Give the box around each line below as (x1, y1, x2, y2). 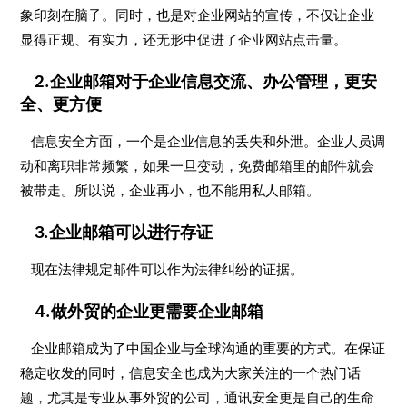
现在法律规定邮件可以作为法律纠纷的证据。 (20, 262, 304, 277)
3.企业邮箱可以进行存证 (20, 223, 213, 242)
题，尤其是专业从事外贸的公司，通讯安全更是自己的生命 (20, 390, 375, 405)
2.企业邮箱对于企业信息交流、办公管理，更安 (20, 72, 378, 91)
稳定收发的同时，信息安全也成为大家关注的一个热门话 (20, 365, 362, 381)
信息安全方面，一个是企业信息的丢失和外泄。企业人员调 (20, 134, 386, 149)
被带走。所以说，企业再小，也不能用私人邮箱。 (20, 183, 321, 198)
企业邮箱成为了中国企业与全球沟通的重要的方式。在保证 (20, 341, 386, 356)
